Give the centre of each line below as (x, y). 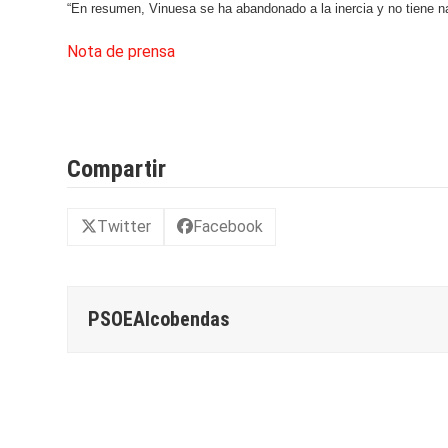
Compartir (117, 168)
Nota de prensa (121, 51)
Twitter (123, 226)
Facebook (228, 226)
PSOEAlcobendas (159, 319)
